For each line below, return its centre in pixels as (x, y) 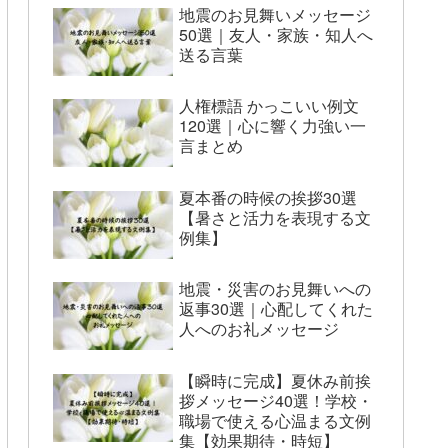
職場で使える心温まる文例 (275, 420)
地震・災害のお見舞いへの (275, 289)
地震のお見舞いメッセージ (275, 14)
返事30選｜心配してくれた (276, 309)
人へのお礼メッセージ (259, 329)
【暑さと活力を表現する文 (275, 217)
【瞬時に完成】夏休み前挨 (275, 380)
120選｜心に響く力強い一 (272, 126)
